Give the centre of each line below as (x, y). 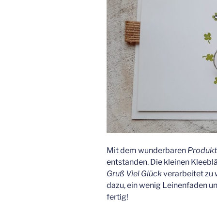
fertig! (117, 197)
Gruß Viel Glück (134, 174)
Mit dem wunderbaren (147, 150)
